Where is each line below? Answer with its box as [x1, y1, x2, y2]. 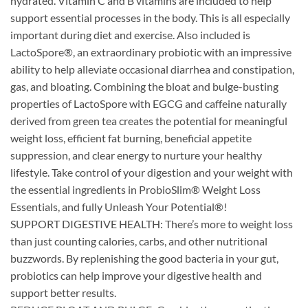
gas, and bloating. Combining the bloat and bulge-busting [10, 80, 278, 93]
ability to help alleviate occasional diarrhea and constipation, [10, 63, 294, 76]
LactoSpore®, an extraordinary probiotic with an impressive [10, 45, 291, 59]
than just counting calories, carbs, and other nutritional [10, 234, 267, 248]
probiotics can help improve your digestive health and [10, 269, 262, 283]
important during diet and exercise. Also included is [10, 28, 250, 42]
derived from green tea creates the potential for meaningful [10, 114, 287, 128]
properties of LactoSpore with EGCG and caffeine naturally [10, 97, 287, 111]
